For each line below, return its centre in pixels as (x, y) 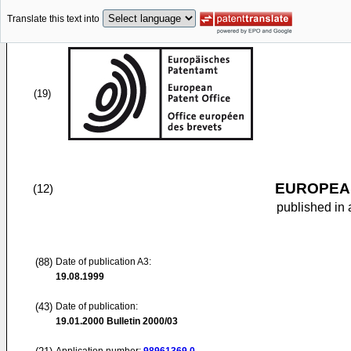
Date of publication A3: (103, 262)
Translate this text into (53, 19)
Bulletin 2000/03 (141, 321)
